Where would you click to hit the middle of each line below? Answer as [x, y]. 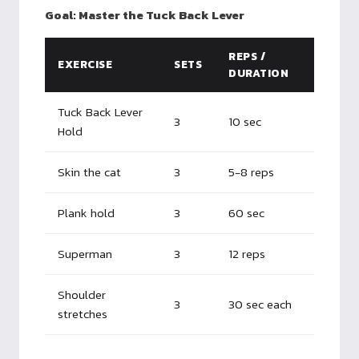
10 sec [245, 121]
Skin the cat [89, 171]
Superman [85, 253]
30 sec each [260, 304]
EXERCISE [85, 64]
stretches [83, 313]
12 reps [247, 253]
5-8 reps [251, 171]
